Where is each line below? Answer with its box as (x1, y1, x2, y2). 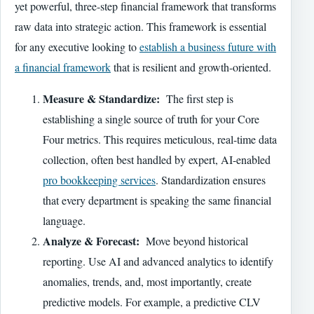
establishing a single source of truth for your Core (43, 111, 259, 126)
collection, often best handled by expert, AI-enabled (43, 151, 271, 167)
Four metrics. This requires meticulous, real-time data (43, 131, 277, 146)
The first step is (160, 90, 233, 106)
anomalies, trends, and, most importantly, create (43, 273, 252, 289)
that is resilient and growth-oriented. (111, 59, 271, 74)
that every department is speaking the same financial (43, 192, 271, 207)
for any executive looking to (15, 39, 139, 54)
